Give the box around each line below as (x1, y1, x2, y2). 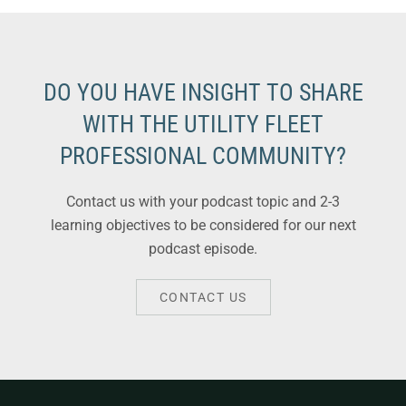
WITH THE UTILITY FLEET (82, 110, 324, 138)
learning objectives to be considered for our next (50, 216, 356, 234)
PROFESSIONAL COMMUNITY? (60, 141, 346, 169)
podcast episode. (149, 239, 257, 257)
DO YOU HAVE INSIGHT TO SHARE (43, 78, 363, 106)
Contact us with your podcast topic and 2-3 (66, 192, 340, 210)
